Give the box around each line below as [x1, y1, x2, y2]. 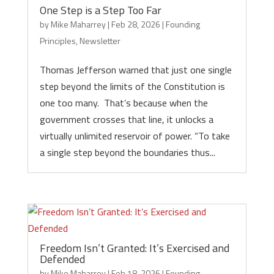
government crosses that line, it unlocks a [39, 112, 213, 127]
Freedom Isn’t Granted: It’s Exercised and [39, 240, 229, 256]
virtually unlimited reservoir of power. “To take [39, 128, 230, 143]
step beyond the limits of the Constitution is [39, 79, 225, 94]
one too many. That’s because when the [39, 95, 208, 110]
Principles [39, 34, 76, 47]
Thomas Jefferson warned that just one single [39, 62, 232, 77]
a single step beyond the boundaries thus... [39, 145, 215, 160]
